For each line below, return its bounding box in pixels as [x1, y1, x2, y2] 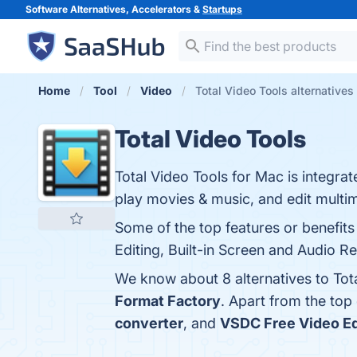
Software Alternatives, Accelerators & [25, 3, 202, 15]
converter [115, 315, 183, 331]
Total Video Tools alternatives [195, 84, 354, 97]
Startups [202, 3, 242, 15]
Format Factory [115, 292, 221, 309]
